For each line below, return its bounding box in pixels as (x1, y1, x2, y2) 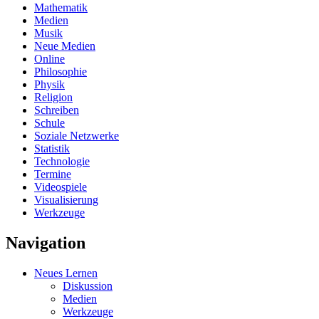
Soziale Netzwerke (34, 129, 119, 142)
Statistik (34, 142, 70, 155)
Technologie (34, 155, 90, 167)
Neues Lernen (34, 266, 98, 279)
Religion (34, 90, 73, 103)
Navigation (6, 233, 85, 252)
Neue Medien (34, 39, 95, 52)
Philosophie (34, 65, 87, 78)
